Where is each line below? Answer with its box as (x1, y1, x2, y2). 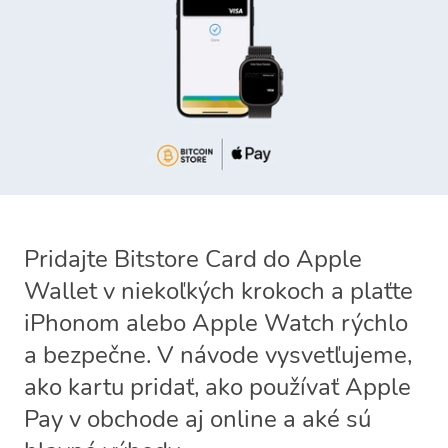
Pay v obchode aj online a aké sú (24, 403, 371, 435)
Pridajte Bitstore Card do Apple (24, 243, 362, 275)
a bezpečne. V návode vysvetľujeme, (24, 339, 412, 371)
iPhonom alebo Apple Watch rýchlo (24, 307, 408, 339)
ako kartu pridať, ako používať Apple (24, 371, 411, 403)
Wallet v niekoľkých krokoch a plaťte (24, 275, 413, 307)
